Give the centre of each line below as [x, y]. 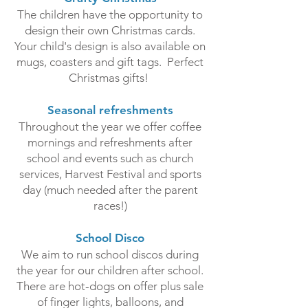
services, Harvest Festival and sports [110, 174]
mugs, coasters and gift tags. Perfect [110, 62]
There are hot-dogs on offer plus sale [110, 286]
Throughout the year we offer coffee [110, 126]
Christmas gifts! [110, 78]
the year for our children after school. [110, 270]
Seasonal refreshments [110, 110]
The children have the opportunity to [110, 14]
